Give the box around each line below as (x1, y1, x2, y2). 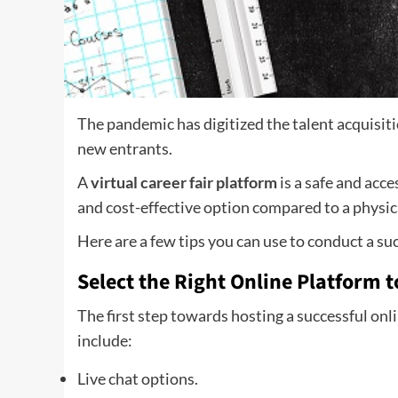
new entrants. (77, 139, 172, 158)
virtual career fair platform (91, 172, 277, 192)
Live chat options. (77, 369, 198, 388)
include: (77, 330, 132, 350)
